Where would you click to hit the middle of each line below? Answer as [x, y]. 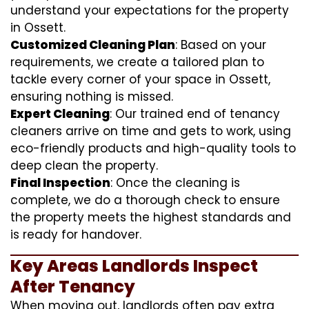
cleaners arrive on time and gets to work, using [151, 131]
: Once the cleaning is [175, 182]
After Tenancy [73, 286]
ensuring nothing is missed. [92, 96]
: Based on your [221, 44]
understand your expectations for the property [150, 10]
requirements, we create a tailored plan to [137, 62]
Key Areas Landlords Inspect [134, 266]
